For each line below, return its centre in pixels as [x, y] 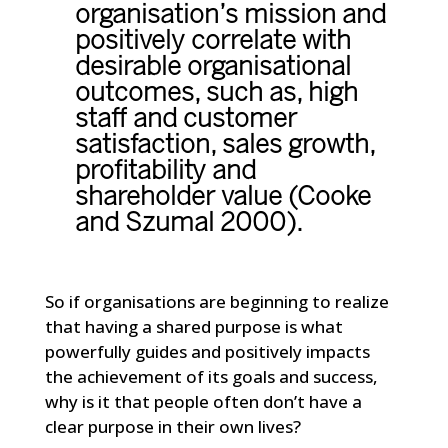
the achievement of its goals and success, [211, 377]
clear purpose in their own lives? [172, 427]
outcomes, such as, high [216, 94]
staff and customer [185, 120]
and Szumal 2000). [188, 224]
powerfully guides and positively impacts [207, 352]
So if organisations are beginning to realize [216, 302]
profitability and [165, 172]
